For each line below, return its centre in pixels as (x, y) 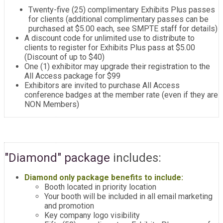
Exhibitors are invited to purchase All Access (102, 85)
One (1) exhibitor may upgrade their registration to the (117, 66)
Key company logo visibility (92, 215)
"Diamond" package (57, 158)
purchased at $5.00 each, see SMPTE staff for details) (123, 29)
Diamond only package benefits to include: (104, 177)
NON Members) (52, 104)
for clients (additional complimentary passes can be (118, 19)
